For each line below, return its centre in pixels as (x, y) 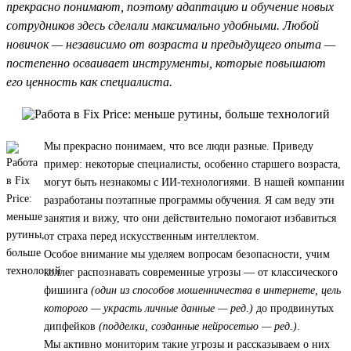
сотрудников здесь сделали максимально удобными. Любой (163, 25)
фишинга (67, 290)
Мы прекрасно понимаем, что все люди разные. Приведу (179, 146)
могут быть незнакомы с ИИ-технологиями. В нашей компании (194, 182)
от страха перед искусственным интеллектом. (152, 236)
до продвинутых (293, 308)
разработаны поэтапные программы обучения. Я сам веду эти (189, 200)
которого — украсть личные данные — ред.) (148, 308)
